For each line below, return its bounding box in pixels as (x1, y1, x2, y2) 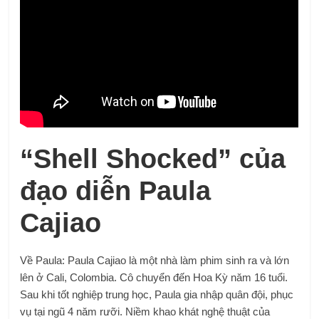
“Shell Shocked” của (20, 143, 286, 174)
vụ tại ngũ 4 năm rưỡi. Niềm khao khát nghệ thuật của (20, 305, 271, 318)
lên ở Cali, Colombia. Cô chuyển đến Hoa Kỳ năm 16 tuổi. (20, 271, 288, 283)
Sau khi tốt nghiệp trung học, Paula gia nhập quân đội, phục (20, 288, 294, 300)
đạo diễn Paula (20, 175, 211, 206)
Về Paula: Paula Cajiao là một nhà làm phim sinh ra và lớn (20, 253, 290, 266)
